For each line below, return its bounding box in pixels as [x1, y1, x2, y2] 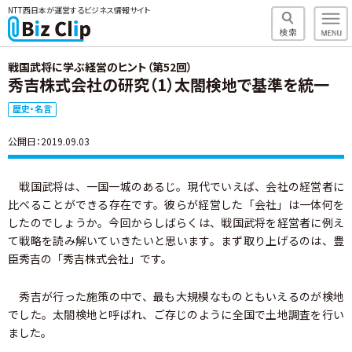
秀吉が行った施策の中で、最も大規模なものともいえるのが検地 [8, 288, 344, 304]
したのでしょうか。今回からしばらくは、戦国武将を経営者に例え [8, 214, 344, 230]
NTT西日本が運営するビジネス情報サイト [8, 4, 150, 16]
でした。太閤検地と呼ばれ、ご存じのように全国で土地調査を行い [8, 306, 344, 322]
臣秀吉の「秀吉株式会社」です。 [8, 251, 172, 266]
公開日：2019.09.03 [8, 134, 90, 148]
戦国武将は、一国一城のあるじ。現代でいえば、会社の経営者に [8, 178, 344, 194]
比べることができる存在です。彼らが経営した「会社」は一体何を [8, 196, 344, 212]
